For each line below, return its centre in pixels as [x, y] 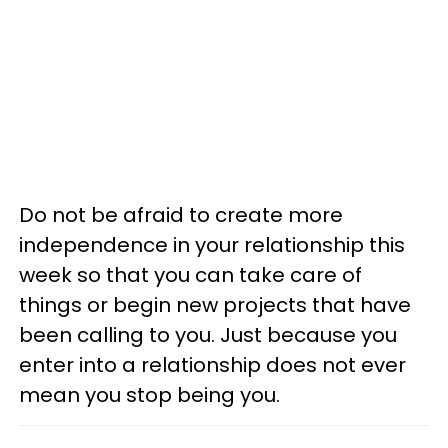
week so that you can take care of [190, 274]
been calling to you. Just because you [208, 334]
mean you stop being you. [149, 394]
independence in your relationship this [212, 244]
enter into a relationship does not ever [212, 364]
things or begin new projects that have [215, 304]
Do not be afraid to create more [181, 214]
